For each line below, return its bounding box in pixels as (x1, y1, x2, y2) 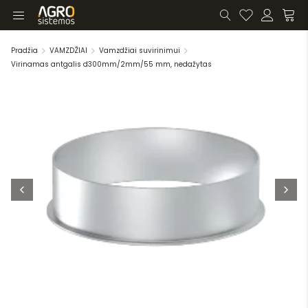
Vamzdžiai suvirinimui (99, 45, 180, 56)
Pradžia (11, 45, 38, 56)
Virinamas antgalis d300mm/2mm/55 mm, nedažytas (11, 59, 212, 69)
